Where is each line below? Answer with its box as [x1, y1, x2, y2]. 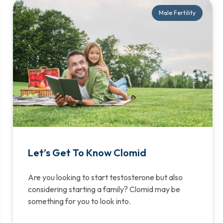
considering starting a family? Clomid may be [27, 184, 180, 194]
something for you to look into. [27, 196, 131, 206]
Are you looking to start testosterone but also [27, 172, 183, 182]
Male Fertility [158, 8, 196, 16]
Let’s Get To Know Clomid [27, 146, 146, 159]
